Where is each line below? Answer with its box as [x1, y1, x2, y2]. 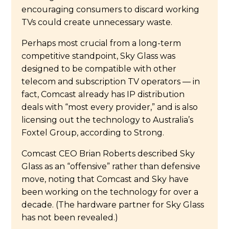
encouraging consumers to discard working [21, 4, 200, 14]
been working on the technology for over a [21, 187, 199, 197]
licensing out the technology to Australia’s [21, 114, 194, 125]
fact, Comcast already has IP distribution [21, 89, 185, 99]
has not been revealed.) [21, 212, 119, 222]
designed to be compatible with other [21, 63, 177, 74]
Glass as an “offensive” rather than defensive [21, 161, 201, 171]
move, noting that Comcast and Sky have [21, 174, 189, 184]
